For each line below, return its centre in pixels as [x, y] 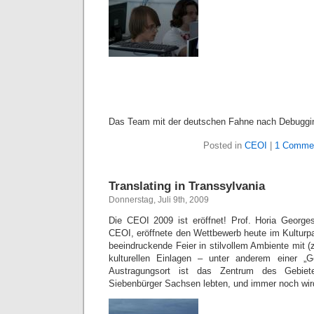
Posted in [224, 145]
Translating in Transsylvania [187, 186]
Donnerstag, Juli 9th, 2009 [159, 200]
